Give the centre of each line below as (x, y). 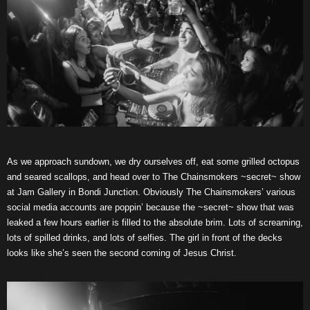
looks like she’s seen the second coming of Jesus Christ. (122, 253)
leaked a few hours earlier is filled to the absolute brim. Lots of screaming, (155, 223)
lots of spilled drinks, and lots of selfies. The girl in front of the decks (145, 238)
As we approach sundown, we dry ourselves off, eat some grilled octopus (153, 162)
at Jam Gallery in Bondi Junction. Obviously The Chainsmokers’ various (151, 192)
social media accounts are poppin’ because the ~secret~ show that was (151, 208)
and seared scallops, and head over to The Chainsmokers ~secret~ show (154, 177)
